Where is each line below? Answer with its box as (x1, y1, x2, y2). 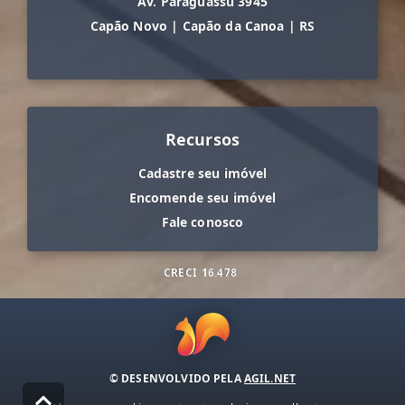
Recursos (165, 128, 240, 151)
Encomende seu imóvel (128, 189, 277, 207)
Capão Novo (89, 17, 168, 35)
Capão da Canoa (182, 17, 285, 35)
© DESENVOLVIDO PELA (108, 371, 244, 387)
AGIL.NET (243, 371, 297, 387)
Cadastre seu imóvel (137, 165, 268, 183)
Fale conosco (161, 213, 244, 231)
